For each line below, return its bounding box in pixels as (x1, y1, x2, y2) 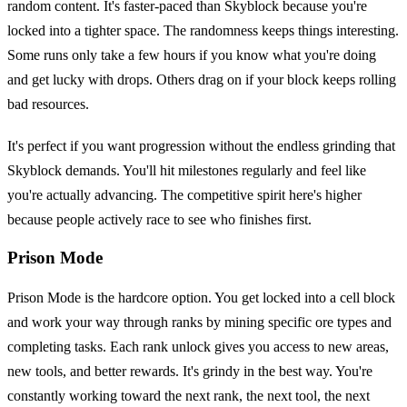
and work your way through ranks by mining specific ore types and (7, 314, 392, 331)
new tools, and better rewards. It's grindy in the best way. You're (7, 363, 372, 380)
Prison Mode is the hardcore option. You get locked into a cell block (7, 290, 395, 306)
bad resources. (7, 96, 89, 113)
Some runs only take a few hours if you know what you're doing (7, 47, 376, 64)
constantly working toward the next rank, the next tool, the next (7, 388, 370, 404)
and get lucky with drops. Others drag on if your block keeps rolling (7, 72, 396, 88)
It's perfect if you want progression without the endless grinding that (7, 137, 395, 154)
